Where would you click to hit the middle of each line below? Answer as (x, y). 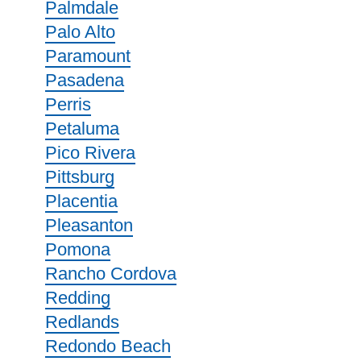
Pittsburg (80, 177)
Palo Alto (80, 32)
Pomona (78, 249)
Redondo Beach (108, 346)
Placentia (81, 201)
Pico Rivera (90, 153)
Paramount (88, 56)
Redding (78, 298)
